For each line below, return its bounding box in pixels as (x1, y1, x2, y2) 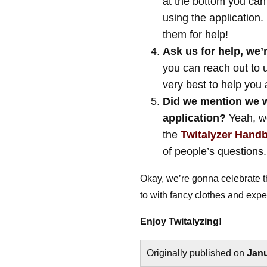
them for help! (162, 29, 228, 41)
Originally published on (147, 248, 247, 258)
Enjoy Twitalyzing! (140, 216, 222, 226)
